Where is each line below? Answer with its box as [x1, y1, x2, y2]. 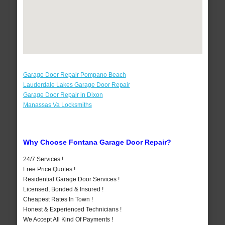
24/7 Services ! [23, 155, 63, 163]
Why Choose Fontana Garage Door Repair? [23, 138, 171, 146]
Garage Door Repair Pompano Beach [23, 71, 126, 78]
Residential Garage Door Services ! [23, 175, 120, 183]
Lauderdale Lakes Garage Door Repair [23, 81, 130, 88]
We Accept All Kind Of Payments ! [23, 215, 113, 223]
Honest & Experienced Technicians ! [23, 205, 122, 213]
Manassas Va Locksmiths [23, 101, 92, 108]
